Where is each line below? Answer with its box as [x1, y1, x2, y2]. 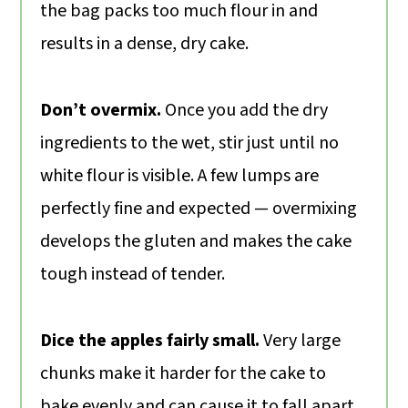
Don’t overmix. [40, 97, 162, 124]
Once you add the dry [161, 97, 329, 124]
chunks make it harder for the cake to [40, 361, 327, 387]
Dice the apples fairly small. [40, 328, 260, 354]
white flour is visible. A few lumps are [40, 163, 320, 189]
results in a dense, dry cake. [40, 31, 250, 57]
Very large [260, 328, 342, 354]
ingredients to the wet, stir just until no [40, 130, 340, 157]
